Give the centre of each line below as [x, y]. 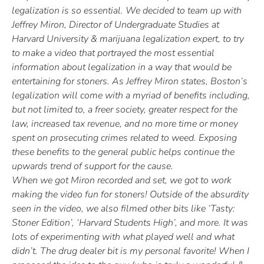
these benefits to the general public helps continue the [123, 152]
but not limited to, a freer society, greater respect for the [125, 110]
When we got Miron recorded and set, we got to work [122, 181]
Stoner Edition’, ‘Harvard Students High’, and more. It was [130, 223]
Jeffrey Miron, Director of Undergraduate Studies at [115, 25]
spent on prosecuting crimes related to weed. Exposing [124, 138]
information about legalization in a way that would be [122, 67]
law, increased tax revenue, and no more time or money [125, 124]
